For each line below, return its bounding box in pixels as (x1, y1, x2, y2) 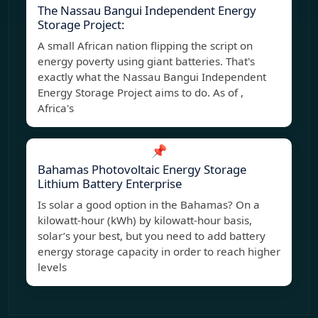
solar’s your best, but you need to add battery (38, 229, 265, 243)
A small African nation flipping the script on (38, 38, 253, 53)
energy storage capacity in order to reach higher (38, 244, 280, 259)
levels (38, 260, 67, 275)
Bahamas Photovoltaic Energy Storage (38, 161, 246, 178)
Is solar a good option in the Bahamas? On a (38, 197, 260, 212)
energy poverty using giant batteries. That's (38, 54, 255, 69)
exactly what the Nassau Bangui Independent (38, 70, 266, 84)
